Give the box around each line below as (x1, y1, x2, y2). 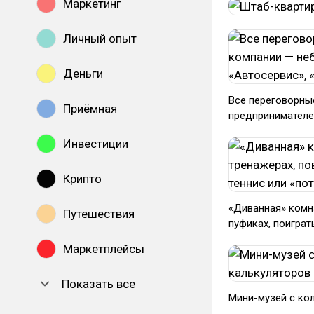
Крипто (63, 172, 102, 186)
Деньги (63, 67, 103, 81)
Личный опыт (63, 32, 137, 46)
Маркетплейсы (63, 242, 144, 256)
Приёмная (63, 102, 117, 116)
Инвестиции (63, 137, 128, 151)
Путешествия (63, 207, 135, 221)
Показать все (62, 277, 135, 291)
